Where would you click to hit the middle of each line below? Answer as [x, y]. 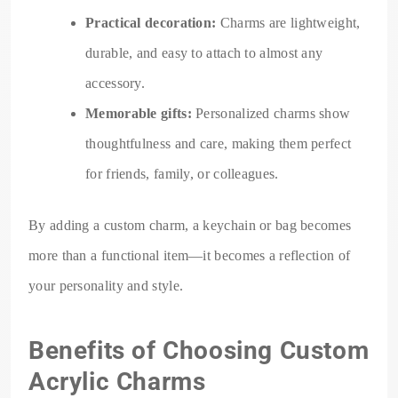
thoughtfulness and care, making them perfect [219, 144]
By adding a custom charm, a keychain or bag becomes [190, 226]
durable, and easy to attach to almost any [204, 53]
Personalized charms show [271, 114]
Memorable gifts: [139, 114]
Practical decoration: [151, 23]
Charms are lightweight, [288, 23]
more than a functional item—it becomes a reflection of [190, 256]
